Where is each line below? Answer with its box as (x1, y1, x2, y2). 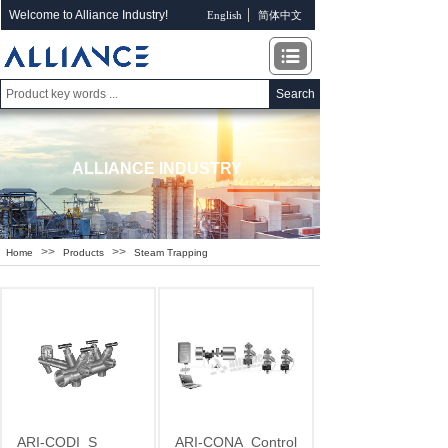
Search (275, 87, 315, 101)
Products (63, 247, 104, 258)
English (206, 9, 242, 21)
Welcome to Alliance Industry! (9, 8, 168, 22)
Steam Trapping (134, 247, 208, 258)
